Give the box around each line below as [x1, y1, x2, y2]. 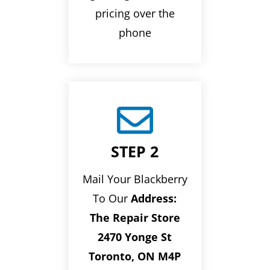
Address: [131, 190, 177, 206]
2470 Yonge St [98, 229, 172, 244]
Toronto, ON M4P [89, 248, 181, 263]
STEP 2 [111, 140, 159, 162]
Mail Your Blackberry [82, 171, 187, 186]
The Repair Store [89, 210, 180, 225]
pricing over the [95, 5, 175, 20]
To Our [93, 190, 131, 206]
